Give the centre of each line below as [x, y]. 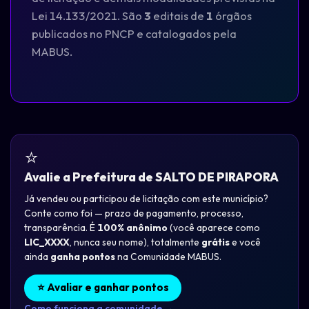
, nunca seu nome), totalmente [135, 242]
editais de [179, 15]
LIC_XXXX [47, 242]
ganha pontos [82, 256]
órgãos [232, 15]
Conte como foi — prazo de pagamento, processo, [133, 213]
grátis [215, 242]
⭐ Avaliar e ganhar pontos [103, 288]
